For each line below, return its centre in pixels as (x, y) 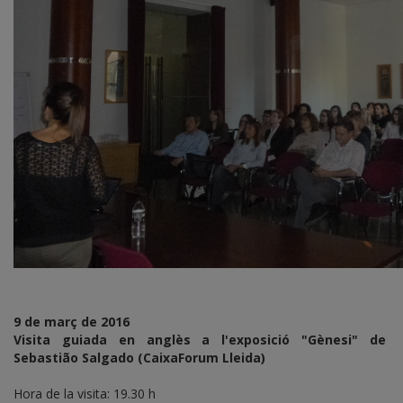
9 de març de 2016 (72, 321)
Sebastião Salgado (74, 357)
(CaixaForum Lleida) (201, 357)
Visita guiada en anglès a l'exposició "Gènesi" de (201, 339)
